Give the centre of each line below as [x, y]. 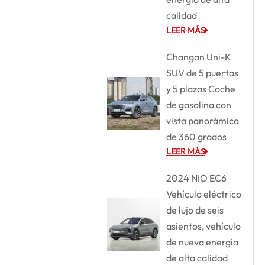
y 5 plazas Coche [201, 88]
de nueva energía [202, 242]
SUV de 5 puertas [202, 72]
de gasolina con [198, 104]
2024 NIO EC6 [196, 178]
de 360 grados [196, 136]
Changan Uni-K [198, 56]
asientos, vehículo [203, 226]
